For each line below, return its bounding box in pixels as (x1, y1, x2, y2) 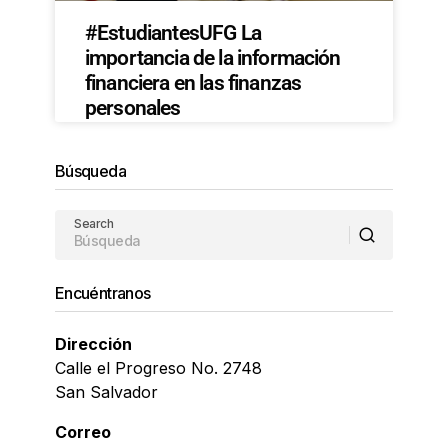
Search (74, 215, 114, 231)
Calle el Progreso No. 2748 (55, 357, 262, 378)
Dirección (55, 333, 132, 354)
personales (85, 95, 181, 120)
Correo (55, 421, 111, 442)
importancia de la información (85, 45, 341, 70)
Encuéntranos (55, 282, 151, 303)
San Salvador (55, 381, 158, 402)
